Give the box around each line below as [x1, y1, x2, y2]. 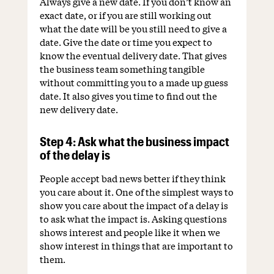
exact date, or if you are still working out [39, 8, 212, 22]
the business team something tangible [39, 62, 205, 76]
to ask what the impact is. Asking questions [39, 212, 227, 226]
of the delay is [39, 147, 110, 163]
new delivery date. [39, 102, 118, 116]
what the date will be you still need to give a [39, 21, 227, 35]
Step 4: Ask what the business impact [39, 134, 229, 149]
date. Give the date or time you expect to [39, 35, 212, 49]
